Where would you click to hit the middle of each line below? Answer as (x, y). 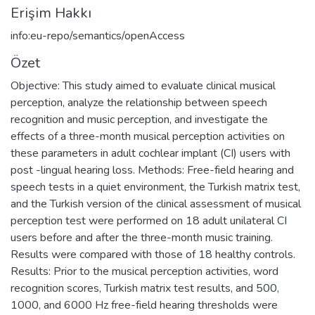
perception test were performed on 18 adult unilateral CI (149, 220)
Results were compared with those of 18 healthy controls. (153, 254)
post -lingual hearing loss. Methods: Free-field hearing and (152, 170)
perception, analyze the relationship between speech (139, 102)
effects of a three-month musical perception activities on (148, 136)
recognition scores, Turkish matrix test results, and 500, (145, 288)
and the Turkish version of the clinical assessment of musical (156, 204)
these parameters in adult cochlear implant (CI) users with (150, 153)
